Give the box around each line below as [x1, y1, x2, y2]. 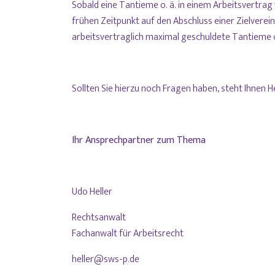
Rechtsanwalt [72, 209, 126, 227]
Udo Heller [72, 184, 112, 201]
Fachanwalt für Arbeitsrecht [72, 225, 184, 242]
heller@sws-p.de [72, 251, 139, 268]
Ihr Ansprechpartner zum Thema [72, 132, 206, 149]
